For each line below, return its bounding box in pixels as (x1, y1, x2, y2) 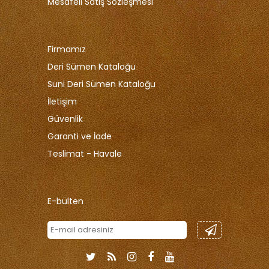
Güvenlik (47, 112, 83, 125)
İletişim (47, 95, 77, 107)
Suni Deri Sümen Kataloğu (47, 77, 156, 90)
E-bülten (47, 195, 83, 207)
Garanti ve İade (47, 130, 112, 142)
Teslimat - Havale (47, 147, 122, 160)
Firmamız (47, 43, 86, 55)
